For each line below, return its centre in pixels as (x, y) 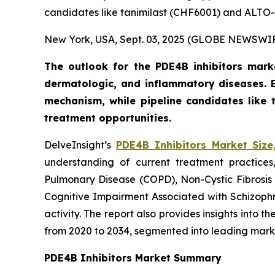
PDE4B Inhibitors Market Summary (133, 258)
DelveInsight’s (80, 145)
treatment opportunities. (108, 118)
